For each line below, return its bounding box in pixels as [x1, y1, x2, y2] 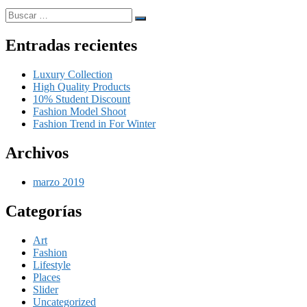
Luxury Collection [33, 68, 112, 80]
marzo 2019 [33, 175, 84, 188]
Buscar [5, 8, 35, 20]
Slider [33, 283, 58, 295]
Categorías [5, 201, 82, 220]
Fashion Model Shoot [33, 105, 126, 117]
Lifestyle [33, 258, 71, 271]
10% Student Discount [33, 93, 130, 105]
